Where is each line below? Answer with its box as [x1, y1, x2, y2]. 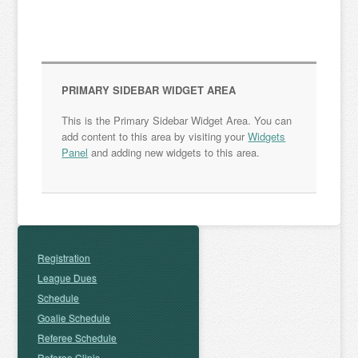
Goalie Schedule [38, 311, 111, 324]
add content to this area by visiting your [62, 129, 249, 144]
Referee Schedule [38, 331, 117, 344]
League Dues [38, 271, 97, 284]
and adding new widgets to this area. [88, 145, 261, 160]
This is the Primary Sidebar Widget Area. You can [62, 113, 292, 128]
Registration [38, 251, 91, 265]
